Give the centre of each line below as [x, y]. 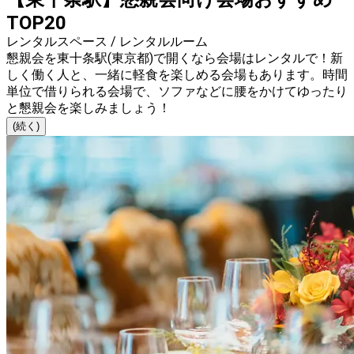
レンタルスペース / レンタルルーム [107, 42]
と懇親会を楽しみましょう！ [88, 108]
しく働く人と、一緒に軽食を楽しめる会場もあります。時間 [177, 75]
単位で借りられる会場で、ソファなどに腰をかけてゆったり [177, 92]
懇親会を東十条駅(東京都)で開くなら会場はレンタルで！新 [175, 58]
